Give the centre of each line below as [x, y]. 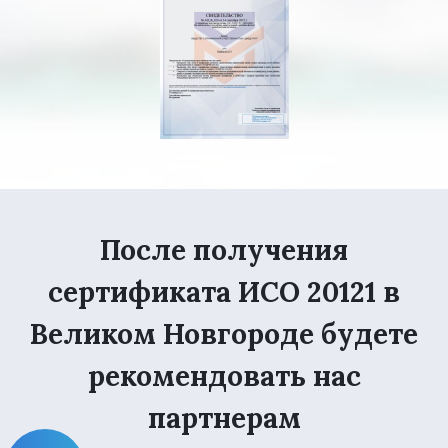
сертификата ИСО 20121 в [224, 292]
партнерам [224, 418]
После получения [224, 250]
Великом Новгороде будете [224, 334]
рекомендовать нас [224, 376]
